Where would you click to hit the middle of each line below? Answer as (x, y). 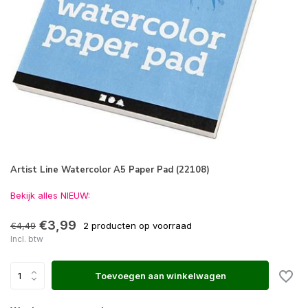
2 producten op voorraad (137, 225)
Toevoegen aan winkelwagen (160, 275)
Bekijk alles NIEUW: (50, 195)
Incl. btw (27, 239)
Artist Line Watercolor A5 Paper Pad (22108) (110, 170)
